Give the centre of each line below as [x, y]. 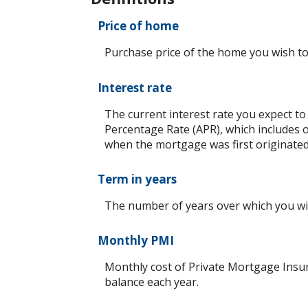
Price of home [138, 26]
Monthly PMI [136, 240]
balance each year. [152, 282]
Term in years [137, 179]
